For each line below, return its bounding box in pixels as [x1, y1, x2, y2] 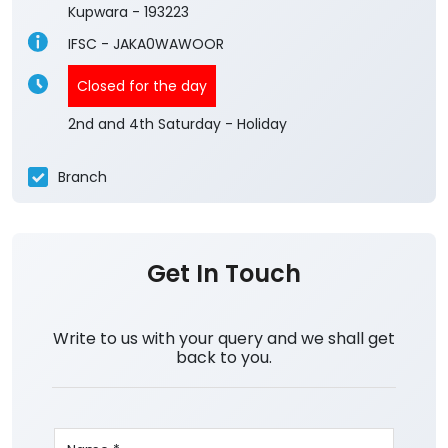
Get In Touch [147, 257, 301, 290]
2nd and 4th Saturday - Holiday [68, 114, 287, 134]
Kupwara [68, 2, 128, 22]
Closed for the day [77, 76, 207, 96]
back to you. [176, 346, 272, 369]
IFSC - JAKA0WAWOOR [68, 34, 224, 54]
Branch [58, 166, 107, 187]
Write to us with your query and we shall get [53, 327, 395, 350]
